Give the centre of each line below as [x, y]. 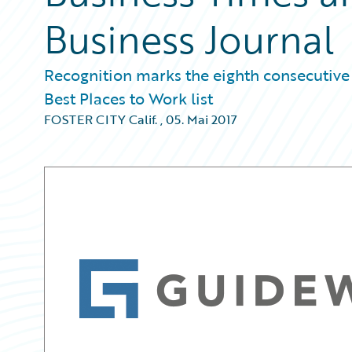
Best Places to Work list [128, 98]
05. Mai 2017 [202, 119]
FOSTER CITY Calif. [101, 119]
